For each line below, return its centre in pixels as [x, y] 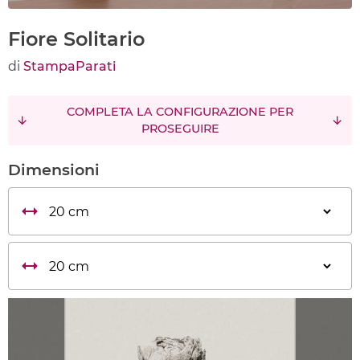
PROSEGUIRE [180, 129]
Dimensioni [54, 170]
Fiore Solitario [76, 39]
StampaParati [70, 66]
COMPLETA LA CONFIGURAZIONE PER [180, 112]
